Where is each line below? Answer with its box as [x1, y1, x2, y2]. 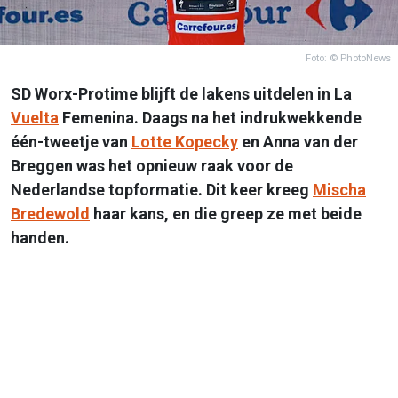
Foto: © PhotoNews [306, 52, 391, 64]
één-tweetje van [11, 131, 131, 151]
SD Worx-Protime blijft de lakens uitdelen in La [11, 84, 352, 103]
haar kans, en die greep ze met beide [90, 203, 362, 223]
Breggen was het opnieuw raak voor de [11, 155, 293, 175]
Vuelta [11, 107, 59, 127]
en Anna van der [238, 131, 358, 151]
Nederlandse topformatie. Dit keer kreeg [11, 179, 313, 199]
